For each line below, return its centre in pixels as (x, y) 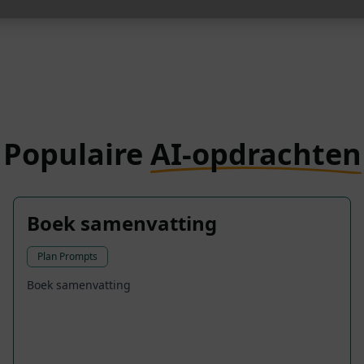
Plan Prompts (67, 257)
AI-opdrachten (256, 154)
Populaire (76, 154)
